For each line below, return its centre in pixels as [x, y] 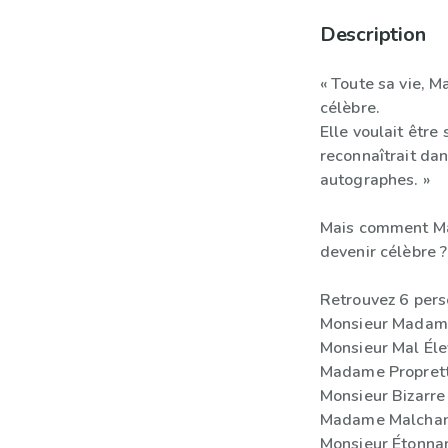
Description [372, 34]
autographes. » [374, 180]
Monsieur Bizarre [382, 396]
